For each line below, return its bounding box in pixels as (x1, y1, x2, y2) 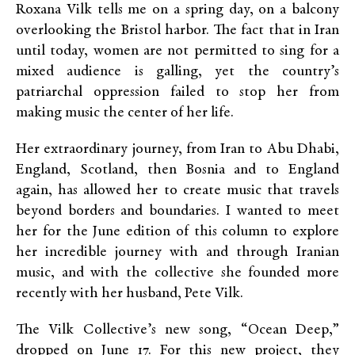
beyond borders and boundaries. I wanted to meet (16, 204, 339, 219)
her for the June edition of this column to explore (16, 224, 339, 240)
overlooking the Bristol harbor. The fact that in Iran (16, 23, 339, 39)
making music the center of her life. (16, 105, 234, 121)
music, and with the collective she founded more (16, 265, 339, 281)
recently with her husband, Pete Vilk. (16, 286, 243, 302)
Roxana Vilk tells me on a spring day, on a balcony (16, 2, 339, 18)
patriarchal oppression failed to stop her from (16, 85, 339, 101)
